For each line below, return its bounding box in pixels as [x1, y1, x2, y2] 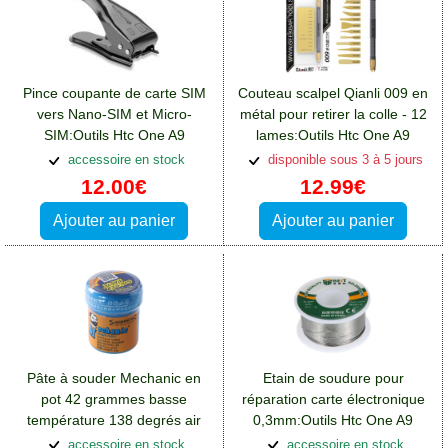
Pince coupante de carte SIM [22, 84, 206, 101]
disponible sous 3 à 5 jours [263, 151, 423, 167]
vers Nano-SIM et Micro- [36, 105, 192, 122]
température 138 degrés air [27, 411, 201, 428]
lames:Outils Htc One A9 [256, 126, 410, 143]
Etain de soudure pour [262, 369, 404, 386]
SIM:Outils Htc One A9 [43, 126, 185, 143]
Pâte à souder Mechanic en [27, 369, 201, 386]
